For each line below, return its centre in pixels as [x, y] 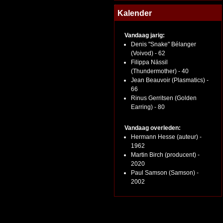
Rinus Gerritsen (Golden [164, 98]
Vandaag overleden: [153, 128]
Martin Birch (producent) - [165, 155]
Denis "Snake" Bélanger [164, 44]
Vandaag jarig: [145, 35]
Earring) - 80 [148, 107]
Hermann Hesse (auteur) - [166, 137]
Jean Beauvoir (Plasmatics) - [170, 80]
